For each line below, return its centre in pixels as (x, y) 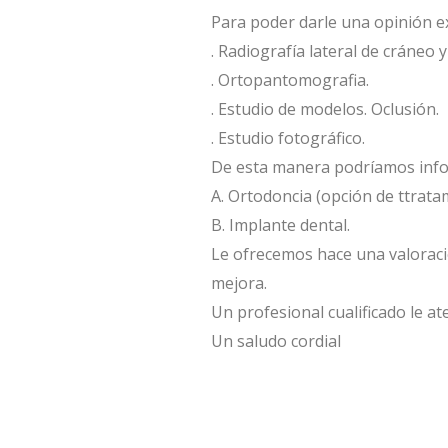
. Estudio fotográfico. (287, 137)
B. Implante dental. (280, 224)
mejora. (238, 282)
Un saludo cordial (275, 340)
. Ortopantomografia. (289, 79)
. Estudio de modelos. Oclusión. (324, 108)
